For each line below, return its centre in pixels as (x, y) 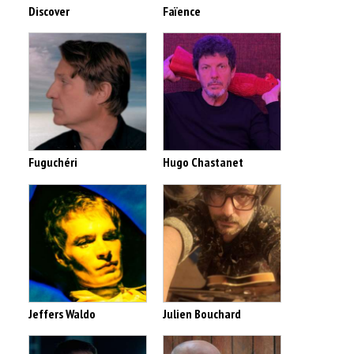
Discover (49, 11)
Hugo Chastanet (203, 162)
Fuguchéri (53, 162)
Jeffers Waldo (62, 314)
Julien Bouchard (202, 314)
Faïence (182, 11)
